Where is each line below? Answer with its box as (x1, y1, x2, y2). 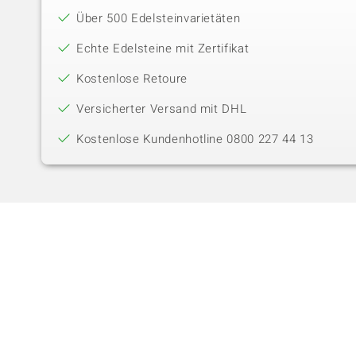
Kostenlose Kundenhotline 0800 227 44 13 (76, 130, 314, 149)
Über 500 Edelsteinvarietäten (76, 10, 241, 28)
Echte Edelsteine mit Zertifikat (76, 40, 250, 58)
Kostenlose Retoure (76, 70, 188, 88)
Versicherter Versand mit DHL (76, 100, 247, 118)
